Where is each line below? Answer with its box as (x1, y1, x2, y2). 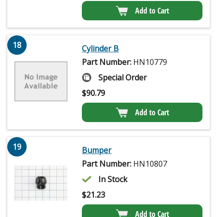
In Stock (98, 174, 128, 185)
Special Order (98, 72, 147, 83)
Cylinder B (82, 43, 119, 54)
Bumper (82, 145, 112, 156)
